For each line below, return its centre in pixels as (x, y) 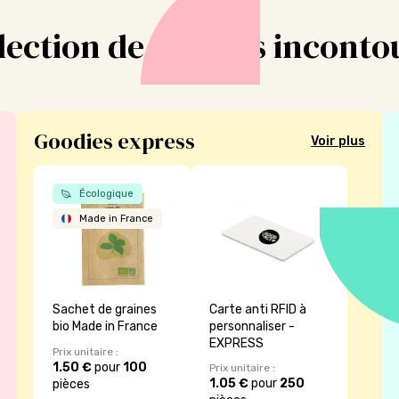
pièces (71, 385)
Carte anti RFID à (258, 310)
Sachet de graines (104, 310)
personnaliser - (252, 327)
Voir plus (338, 142)
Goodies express (114, 141)
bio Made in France (105, 327)
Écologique (105, 193)
